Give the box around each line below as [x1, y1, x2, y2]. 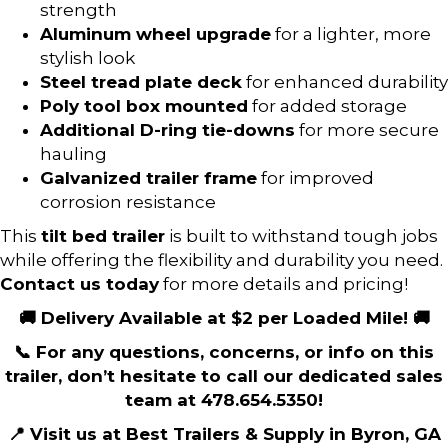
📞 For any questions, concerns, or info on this [14, 341, 434, 362]
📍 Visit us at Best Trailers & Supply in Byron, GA [7, 423, 441, 444]
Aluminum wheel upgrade [40, 23, 271, 44]
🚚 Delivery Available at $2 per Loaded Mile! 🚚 [18, 307, 430, 328]
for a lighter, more [271, 23, 431, 44]
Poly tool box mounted [40, 95, 248, 116]
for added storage [248, 95, 407, 116]
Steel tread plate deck [40, 71, 242, 92]
